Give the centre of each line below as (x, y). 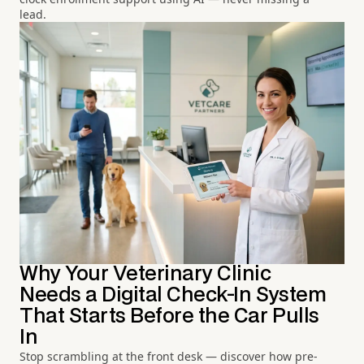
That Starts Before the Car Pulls (169, 317)
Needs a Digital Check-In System (173, 296)
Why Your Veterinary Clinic (145, 275)
